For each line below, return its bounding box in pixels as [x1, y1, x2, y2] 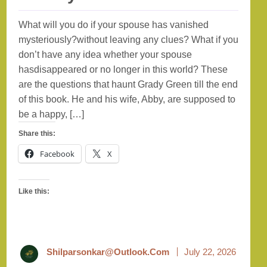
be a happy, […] [18, 109, 84, 120]
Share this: [18, 129, 55, 138]
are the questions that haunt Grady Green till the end [18, 79, 238, 90]
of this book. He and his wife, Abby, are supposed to [18, 94, 235, 105]
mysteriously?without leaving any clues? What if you [18, 35, 238, 45]
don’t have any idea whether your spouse [18, 49, 192, 60]
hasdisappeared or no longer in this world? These [18, 64, 228, 75]
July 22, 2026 [184, 247, 237, 257]
